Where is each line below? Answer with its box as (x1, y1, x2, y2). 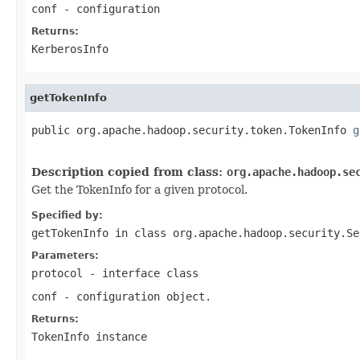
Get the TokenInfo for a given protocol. (31, 182, 247, 196)
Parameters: (31, 249, 99, 261)
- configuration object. (57, 289, 211, 303)
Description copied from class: (31, 165, 227, 178)
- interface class (83, 266, 198, 280)
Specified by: (31, 209, 103, 221)
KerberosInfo (31, 42, 108, 55)
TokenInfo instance (31, 329, 147, 343)
